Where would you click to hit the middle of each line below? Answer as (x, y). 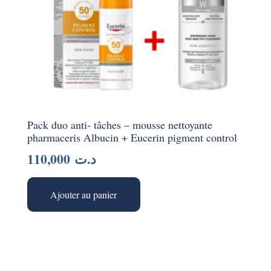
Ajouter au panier (84, 194)
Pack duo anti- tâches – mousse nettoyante (120, 124)
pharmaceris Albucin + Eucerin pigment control (132, 137)
